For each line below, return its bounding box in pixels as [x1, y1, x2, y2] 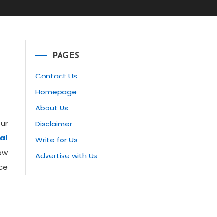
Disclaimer [35, 119, 72, 129]
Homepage [35, 87, 77, 97]
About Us [35, 103, 68, 113]
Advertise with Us [35, 151, 97, 161]
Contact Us [35, 71, 77, 81]
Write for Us [35, 135, 77, 145]
